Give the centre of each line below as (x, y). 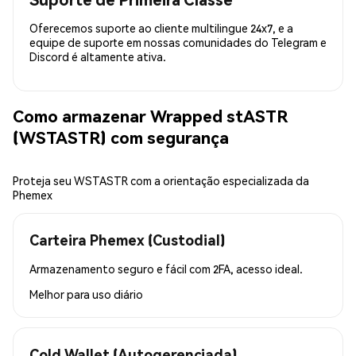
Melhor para (61, 294)
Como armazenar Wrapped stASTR (150, 116)
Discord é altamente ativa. (98, 56)
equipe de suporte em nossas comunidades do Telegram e (178, 42)
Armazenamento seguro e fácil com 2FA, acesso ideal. (166, 268)
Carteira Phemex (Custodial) (127, 239)
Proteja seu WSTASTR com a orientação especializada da (161, 180)
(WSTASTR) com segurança (121, 137)
